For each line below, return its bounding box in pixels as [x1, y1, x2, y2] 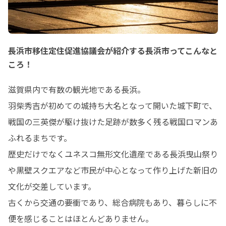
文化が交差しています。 [8, 180, 96, 192]
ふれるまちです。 [8, 131, 72, 144]
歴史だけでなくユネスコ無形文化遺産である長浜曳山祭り [8, 147, 218, 160]
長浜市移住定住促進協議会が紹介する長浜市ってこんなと [8, 44, 217, 56]
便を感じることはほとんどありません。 [8, 212, 153, 224]
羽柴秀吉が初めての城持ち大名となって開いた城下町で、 [8, 99, 217, 111]
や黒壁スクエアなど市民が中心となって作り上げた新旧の [8, 163, 217, 176]
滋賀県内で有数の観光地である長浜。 [8, 83, 145, 95]
